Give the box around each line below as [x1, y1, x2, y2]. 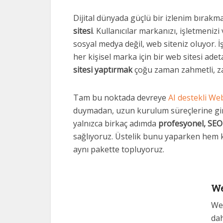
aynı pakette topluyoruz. [73, 144, 164, 155]
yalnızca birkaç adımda [73, 118, 158, 129]
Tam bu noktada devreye [73, 92, 168, 103]
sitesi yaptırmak [73, 64, 132, 75]
